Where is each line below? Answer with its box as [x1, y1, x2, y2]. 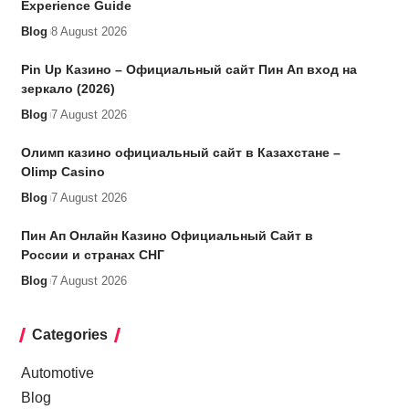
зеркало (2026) [20, 80, 115, 96]
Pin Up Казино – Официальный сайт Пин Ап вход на [20, 61, 357, 77]
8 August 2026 [50, 24, 127, 38]
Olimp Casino [20, 163, 105, 179]
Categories [31, 326, 108, 342]
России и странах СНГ [20, 246, 164, 262]
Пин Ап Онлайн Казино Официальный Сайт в [20, 227, 313, 243]
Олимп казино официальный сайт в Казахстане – [20, 144, 341, 160]
